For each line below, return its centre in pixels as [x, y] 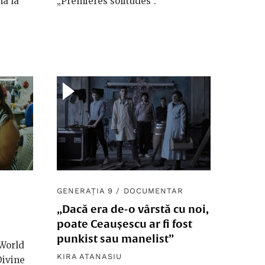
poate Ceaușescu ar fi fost [125, 224]
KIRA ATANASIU [90, 256]
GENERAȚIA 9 [85, 190]
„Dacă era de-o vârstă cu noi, [133, 209]
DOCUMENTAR [153, 190]
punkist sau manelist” [115, 238]
